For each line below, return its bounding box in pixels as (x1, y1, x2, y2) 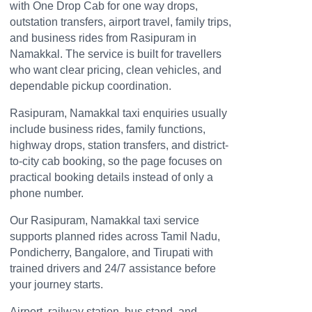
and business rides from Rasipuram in (10, 31, 196, 44)
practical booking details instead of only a (10, 171, 213, 183)
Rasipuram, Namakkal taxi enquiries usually (10, 107, 227, 119)
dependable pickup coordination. (10, 79, 171, 92)
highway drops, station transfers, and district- (10, 139, 228, 151)
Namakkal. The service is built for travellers (10, 47, 221, 60)
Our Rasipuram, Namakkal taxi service (10, 214, 199, 226)
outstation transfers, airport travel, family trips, (10, 15, 231, 28)
